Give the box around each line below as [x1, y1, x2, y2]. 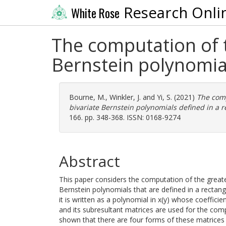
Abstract [59, 151, 120, 172]
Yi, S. [157, 92, 172, 102]
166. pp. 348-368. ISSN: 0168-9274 [69, 112, 181, 122]
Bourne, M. [69, 92, 105, 102]
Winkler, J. [109, 92, 141, 102]
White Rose [71, 4, 120, 22]
